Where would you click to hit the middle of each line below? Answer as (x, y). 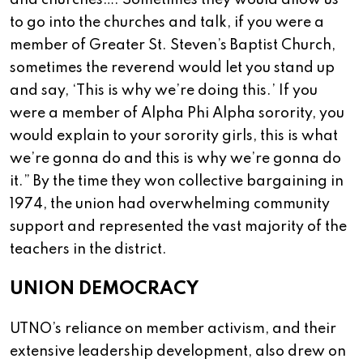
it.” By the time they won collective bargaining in (177, 182)
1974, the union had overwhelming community (170, 205)
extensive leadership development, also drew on (178, 352)
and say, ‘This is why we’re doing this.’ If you (164, 91)
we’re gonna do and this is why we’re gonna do (175, 159)
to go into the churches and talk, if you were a (167, 23)
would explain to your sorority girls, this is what (174, 137)
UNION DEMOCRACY (104, 290)
